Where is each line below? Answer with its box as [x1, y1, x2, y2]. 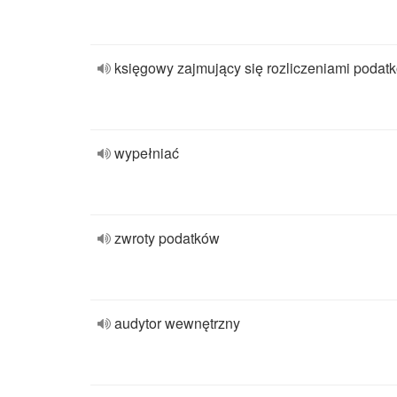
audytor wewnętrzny [114, 313, 240, 333]
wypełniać [114, 143, 179, 163]
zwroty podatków [114, 228, 220, 248]
